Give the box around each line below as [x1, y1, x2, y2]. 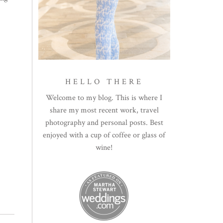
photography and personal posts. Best [45, 117, 163, 128]
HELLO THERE [65, 76, 143, 87]
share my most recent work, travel [49, 105, 159, 115]
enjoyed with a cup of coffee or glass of [43, 129, 166, 140]
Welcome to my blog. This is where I [46, 92, 163, 103]
